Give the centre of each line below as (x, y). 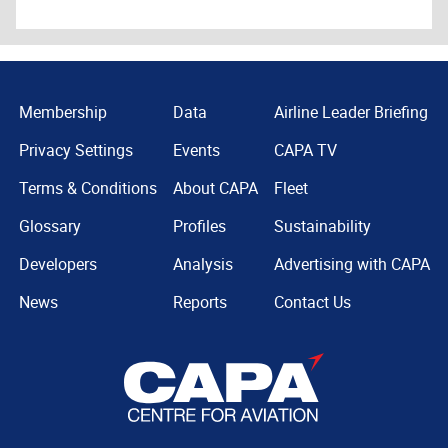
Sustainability (322, 226)
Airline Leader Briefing (350, 112)
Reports (199, 302)
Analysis (202, 264)
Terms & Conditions (87, 188)
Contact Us (312, 302)
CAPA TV (305, 150)
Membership (62, 112)
